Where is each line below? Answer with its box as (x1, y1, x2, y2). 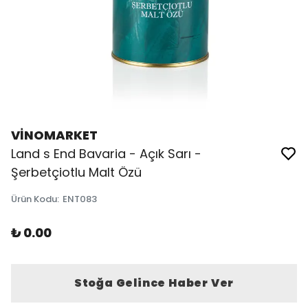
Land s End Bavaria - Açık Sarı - (11, 145, 201, 162)
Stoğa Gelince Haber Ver (74, 275, 234, 291)
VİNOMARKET (11, 126, 98, 144)
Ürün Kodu (11, 192, 57, 206)
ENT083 (63, 192, 97, 206)
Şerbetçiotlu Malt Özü (11, 164, 142, 181)
